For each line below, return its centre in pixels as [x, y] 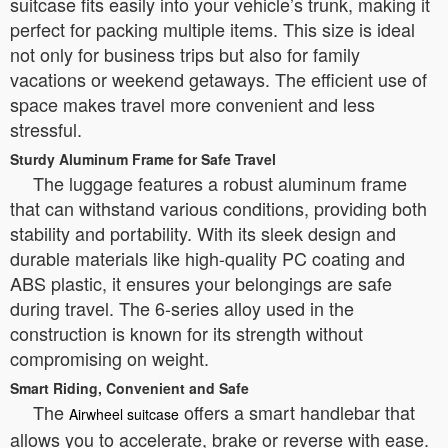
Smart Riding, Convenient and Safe [129, 388]
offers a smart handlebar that [297, 412]
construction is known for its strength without [186, 333]
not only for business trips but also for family [185, 54]
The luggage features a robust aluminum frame [220, 183]
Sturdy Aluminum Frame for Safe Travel [143, 159]
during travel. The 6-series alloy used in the [182, 308]
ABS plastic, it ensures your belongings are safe [201, 283]
